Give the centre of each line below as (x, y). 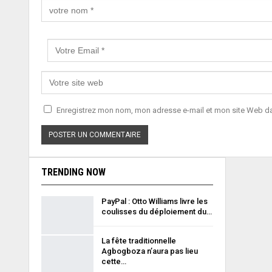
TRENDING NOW (73, 172)
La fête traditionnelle (139, 240)
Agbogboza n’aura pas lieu (150, 251)
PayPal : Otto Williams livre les (155, 201)
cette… (114, 261)
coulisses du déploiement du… (157, 211)
